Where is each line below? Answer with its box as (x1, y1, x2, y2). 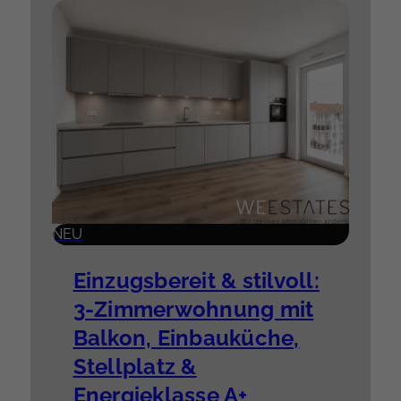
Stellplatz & (73, 353, 197, 380)
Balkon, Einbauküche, (73, 324, 300, 351)
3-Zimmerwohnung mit (73, 295, 314, 322)
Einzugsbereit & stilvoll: (73, 267, 320, 294)
